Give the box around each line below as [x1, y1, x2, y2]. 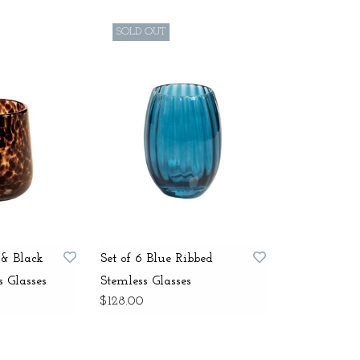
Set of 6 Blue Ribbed [100, 252, 213, 266]
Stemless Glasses [100, 275, 191, 288]
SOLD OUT [116, 26, 166, 37]
